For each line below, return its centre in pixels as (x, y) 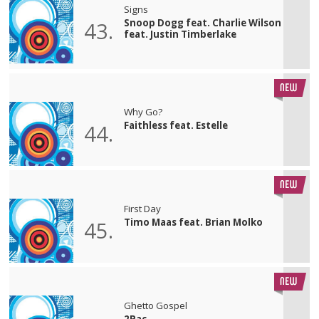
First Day (143, 208)
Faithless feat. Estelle (176, 125)
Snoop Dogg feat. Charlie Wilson (203, 22)
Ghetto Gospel (156, 305)
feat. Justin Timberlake (181, 34)
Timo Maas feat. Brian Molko (194, 222)
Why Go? (143, 111)
